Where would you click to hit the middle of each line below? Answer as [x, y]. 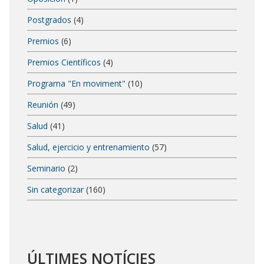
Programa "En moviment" [76, 83]
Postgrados [49, 19]
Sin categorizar [55, 189]
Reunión [43, 104]
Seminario [46, 168]
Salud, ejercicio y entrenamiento [88, 147]
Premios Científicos [64, 62]
